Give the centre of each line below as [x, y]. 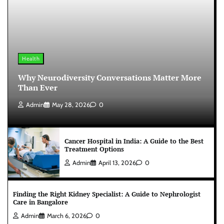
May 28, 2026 [71, 104]
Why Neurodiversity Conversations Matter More [110, 77]
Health [31, 58]
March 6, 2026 [67, 215]
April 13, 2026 [117, 162]
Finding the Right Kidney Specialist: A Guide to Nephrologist [107, 194]
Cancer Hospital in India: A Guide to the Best [134, 141]
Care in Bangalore [40, 202]
